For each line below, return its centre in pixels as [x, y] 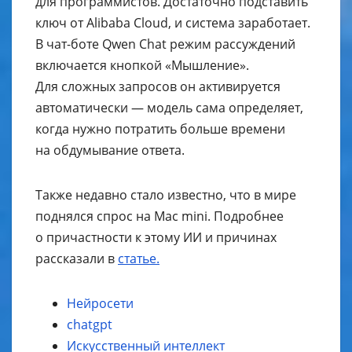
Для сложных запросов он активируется [158, 87]
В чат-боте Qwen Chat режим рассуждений [165, 44]
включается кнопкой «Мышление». [142, 66]
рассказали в [77, 259]
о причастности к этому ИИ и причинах [156, 238]
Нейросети [100, 304]
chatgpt [90, 325]
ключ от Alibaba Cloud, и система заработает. [173, 23]
